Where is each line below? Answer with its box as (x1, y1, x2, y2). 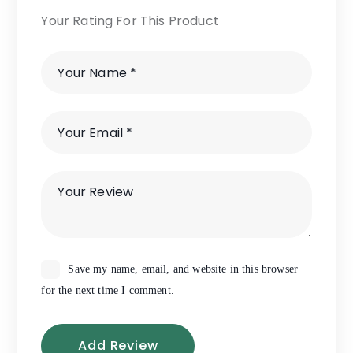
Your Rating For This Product (41, 12, 219, 31)
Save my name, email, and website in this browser (68, 262, 299, 275)
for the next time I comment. (41, 284, 174, 296)
